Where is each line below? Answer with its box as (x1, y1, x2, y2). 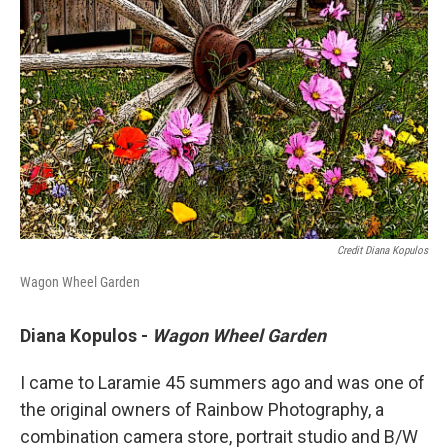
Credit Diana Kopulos (337, 243, 428, 257)
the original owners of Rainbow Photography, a (20, 398, 384, 420)
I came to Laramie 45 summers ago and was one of (20, 371, 425, 393)
